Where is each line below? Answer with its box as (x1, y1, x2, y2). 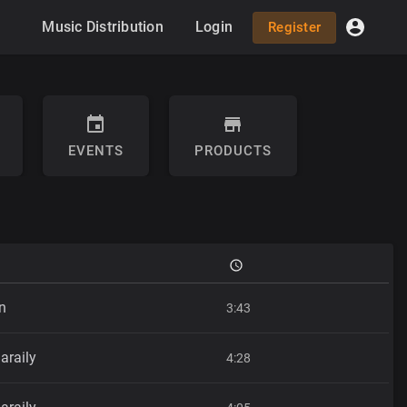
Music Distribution (42, 18, 164, 35)
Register (268, 18, 321, 35)
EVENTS (67, 143, 124, 159)
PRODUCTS (194, 143, 272, 159)
